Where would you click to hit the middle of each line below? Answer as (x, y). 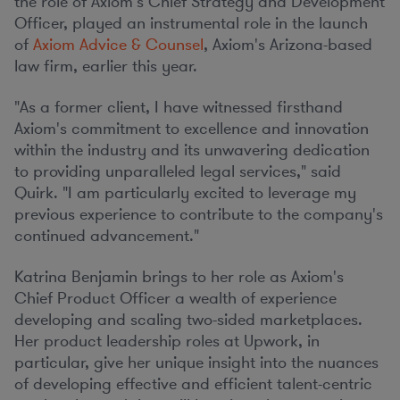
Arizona (296, 45)
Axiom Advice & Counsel (118, 45)
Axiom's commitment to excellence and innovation (192, 129)
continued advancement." (107, 236)
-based (348, 45)
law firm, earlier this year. (106, 66)
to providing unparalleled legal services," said (178, 171)
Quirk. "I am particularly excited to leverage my (185, 193)
